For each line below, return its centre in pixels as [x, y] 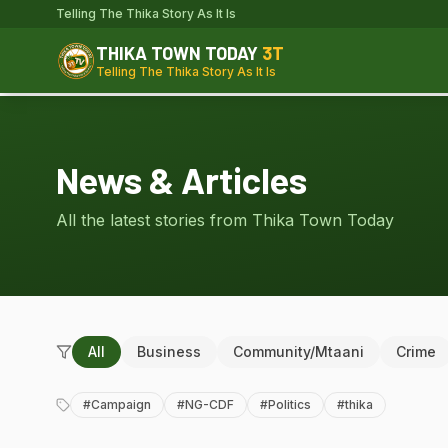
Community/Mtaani [298, 351]
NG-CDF [209, 404]
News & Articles [181, 179]
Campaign [121, 404]
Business [169, 351]
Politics [289, 404]
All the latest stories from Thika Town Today [225, 220]
